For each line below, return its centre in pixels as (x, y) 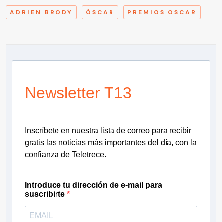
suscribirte (46, 194)
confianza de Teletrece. (65, 154)
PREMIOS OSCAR (162, 12)
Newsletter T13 (78, 92)
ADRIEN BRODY (41, 12)
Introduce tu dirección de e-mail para (93, 185)
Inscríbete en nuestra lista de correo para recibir (108, 130)
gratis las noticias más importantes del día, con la (111, 142)
